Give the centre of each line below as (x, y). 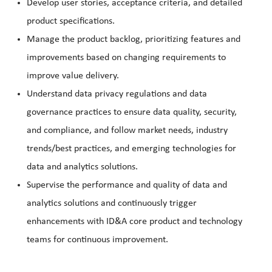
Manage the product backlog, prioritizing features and (134, 40)
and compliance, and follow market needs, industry (127, 131)
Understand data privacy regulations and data (117, 94)
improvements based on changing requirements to (126, 58)
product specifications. (71, 22)
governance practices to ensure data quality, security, (132, 113)
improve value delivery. (73, 76)
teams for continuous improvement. (97, 240)
